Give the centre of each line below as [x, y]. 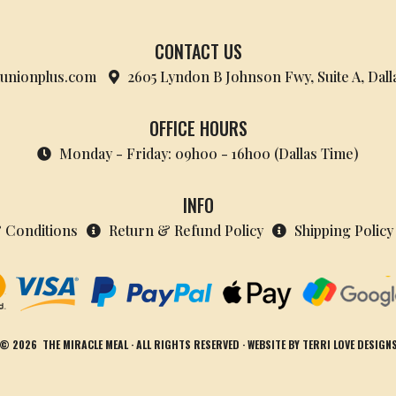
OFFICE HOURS [198, 129]
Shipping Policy [344, 231]
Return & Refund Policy [186, 231]
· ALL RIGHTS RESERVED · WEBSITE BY [213, 345]
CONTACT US [198, 52]
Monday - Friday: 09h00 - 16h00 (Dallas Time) [209, 154]
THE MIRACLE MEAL [85, 345]
